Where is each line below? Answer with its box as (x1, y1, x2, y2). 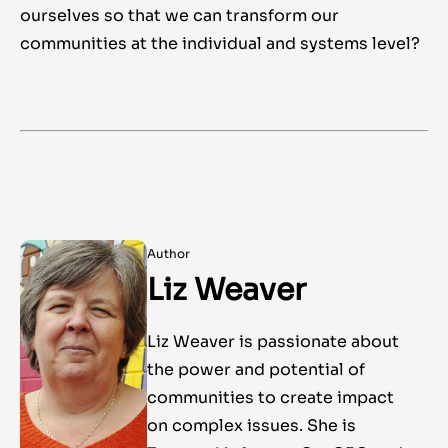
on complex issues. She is (146, 415, 356, 437)
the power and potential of (146, 359, 365, 381)
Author (146, 246, 190, 262)
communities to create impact (146, 387, 394, 409)
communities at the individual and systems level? (20, 33, 420, 55)
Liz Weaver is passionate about (146, 331, 399, 353)
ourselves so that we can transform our (20, 5, 339, 27)
